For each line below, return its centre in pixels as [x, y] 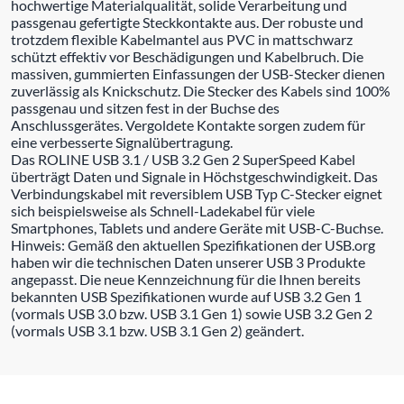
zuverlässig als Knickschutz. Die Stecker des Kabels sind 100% [201, 90]
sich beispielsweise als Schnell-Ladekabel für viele [163, 210]
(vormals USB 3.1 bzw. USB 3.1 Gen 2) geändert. [157, 330]
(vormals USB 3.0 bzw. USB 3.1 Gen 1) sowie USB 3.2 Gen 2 [192, 313]
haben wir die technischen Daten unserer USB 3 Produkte [188, 262]
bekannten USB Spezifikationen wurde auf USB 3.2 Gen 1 [186, 296]
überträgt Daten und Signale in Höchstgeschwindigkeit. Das [194, 176]
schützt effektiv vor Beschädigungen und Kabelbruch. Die [187, 56]
